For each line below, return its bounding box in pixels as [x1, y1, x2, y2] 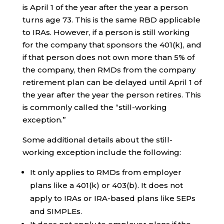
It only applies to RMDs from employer [29, 167, 181, 177]
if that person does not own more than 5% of [22, 52, 194, 62]
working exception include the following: [22, 147, 181, 157]
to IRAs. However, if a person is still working [22, 27, 190, 37]
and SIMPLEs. [29, 206, 82, 216]
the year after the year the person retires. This [22, 90, 201, 99]
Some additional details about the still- [22, 135, 172, 144]
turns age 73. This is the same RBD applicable [22, 15, 200, 24]
